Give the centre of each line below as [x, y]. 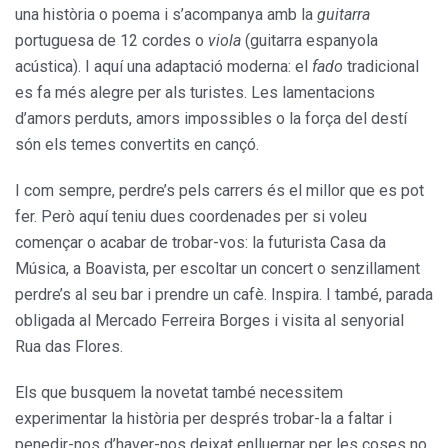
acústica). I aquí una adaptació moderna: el [163, 67]
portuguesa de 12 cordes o [111, 41]
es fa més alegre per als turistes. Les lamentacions [195, 93]
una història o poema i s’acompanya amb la [166, 15]
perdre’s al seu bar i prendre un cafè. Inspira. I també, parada [224, 295]
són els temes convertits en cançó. [137, 145]
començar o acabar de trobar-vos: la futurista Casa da [200, 243]
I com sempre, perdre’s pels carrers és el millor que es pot [219, 191]
